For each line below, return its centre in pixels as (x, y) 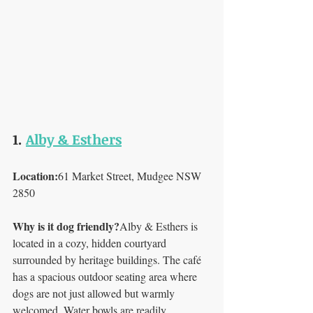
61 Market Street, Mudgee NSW (131, 176)
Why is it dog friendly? (66, 226)
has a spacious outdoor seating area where (106, 276)
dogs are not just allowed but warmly (95, 293)
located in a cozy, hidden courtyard (91, 243)
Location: (35, 176)
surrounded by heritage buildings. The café (108, 260)
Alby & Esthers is (160, 226)
